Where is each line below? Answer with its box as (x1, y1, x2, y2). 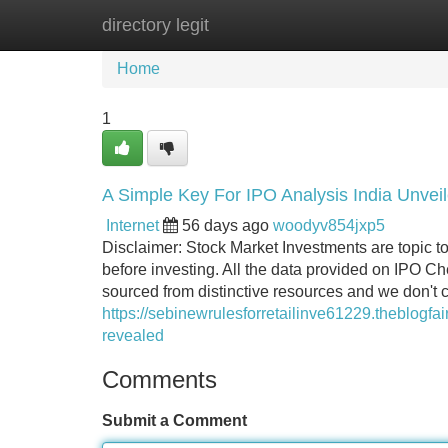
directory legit (102, 15, 209, 35)
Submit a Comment (102, 412, 247, 429)
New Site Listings (205, 16, 329, 33)
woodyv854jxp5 (273, 217, 385, 234)
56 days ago (182, 217, 269, 234)
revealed (102, 327, 164, 344)
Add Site (359, 16, 420, 33)
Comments (102, 366, 217, 393)
